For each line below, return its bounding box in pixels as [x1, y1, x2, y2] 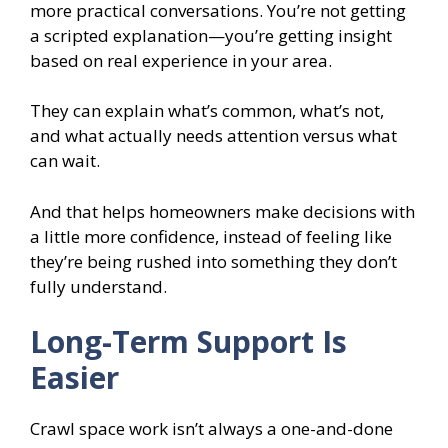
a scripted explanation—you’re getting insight [30, 23, 392, 47]
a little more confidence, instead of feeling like [30, 224, 392, 248]
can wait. [30, 149, 100, 173]
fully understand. [30, 274, 167, 298]
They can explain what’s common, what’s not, [30, 99, 384, 123]
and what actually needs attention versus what [30, 124, 397, 148]
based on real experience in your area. [30, 48, 332, 72]
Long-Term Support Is [30, 321, 347, 363]
